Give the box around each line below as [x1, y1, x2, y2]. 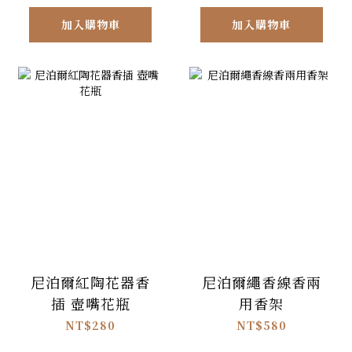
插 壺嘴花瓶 [50, 293, 130, 314]
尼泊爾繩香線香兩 [201, 272, 321, 293]
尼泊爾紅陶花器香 [31, 272, 151, 293]
